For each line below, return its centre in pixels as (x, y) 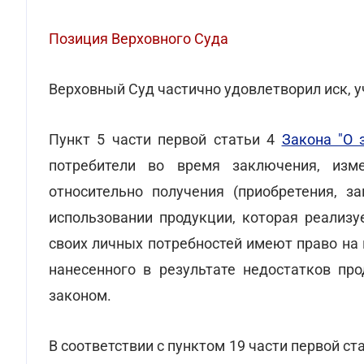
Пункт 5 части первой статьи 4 (165, 139)
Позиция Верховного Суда (139, 39)
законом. (80, 295)
